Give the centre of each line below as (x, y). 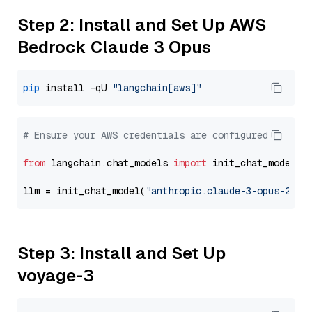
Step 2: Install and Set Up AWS (142, 25)
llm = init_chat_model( (84, 191)
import (190, 163)
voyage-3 (56, 275)
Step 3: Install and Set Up (122, 253)
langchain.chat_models (109, 163)
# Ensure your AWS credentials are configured (146, 135)
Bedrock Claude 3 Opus (114, 47)
